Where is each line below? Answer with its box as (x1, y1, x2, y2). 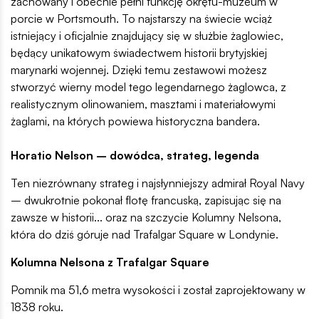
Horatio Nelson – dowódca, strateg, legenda (11, 147, 259, 162)
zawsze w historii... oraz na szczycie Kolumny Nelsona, (11, 209, 281, 224)
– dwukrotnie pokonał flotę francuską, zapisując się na (11, 192, 281, 207)
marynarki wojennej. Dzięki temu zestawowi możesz (11, 62, 267, 77)
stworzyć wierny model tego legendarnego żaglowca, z (11, 79, 286, 94)
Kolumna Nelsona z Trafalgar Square (11, 254, 209, 269)
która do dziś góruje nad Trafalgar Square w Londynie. (11, 226, 278, 241)
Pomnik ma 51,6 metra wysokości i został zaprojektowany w (11, 282, 305, 297)
